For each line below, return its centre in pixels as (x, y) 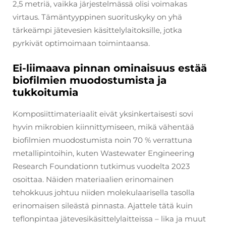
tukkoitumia (45, 92)
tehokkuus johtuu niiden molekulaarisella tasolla (104, 192)
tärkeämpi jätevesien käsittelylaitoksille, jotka (97, 30)
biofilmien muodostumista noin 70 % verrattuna (102, 140)
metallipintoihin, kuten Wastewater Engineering (103, 153)
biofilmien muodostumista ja (90, 80)
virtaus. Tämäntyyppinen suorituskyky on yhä (97, 17)
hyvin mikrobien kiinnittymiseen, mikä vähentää (103, 127)
